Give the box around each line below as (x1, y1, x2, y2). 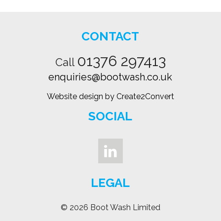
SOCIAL (88, 109, 133, 124)
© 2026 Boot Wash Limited (60, 203, 160, 213)
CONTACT (81, 29, 140, 44)
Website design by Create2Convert (46, 92, 174, 102)
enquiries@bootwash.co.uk (48, 71, 173, 83)
